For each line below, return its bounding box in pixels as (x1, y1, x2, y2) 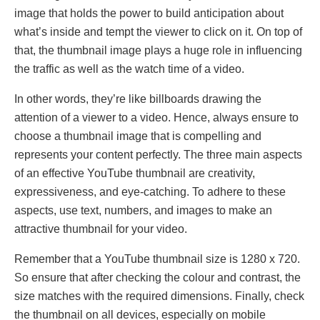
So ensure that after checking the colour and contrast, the (14, 271, 301, 284)
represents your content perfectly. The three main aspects (14, 149, 302, 161)
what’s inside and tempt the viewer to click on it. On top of (14, 26, 302, 39)
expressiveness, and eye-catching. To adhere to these (14, 186, 286, 199)
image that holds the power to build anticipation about (14, 7, 284, 20)
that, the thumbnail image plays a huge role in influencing (14, 44, 302, 57)
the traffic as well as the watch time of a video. (14, 63, 247, 76)
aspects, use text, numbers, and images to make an (14, 204, 272, 217)
